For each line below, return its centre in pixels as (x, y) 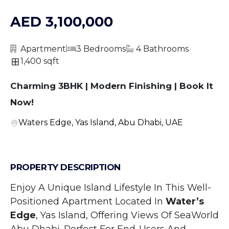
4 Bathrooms (162, 49)
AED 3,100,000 (62, 22)
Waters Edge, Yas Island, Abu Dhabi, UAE (101, 122)
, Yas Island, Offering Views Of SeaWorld (127, 215)
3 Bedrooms (101, 49)
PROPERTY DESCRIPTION (65, 167)
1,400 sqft (40, 61)
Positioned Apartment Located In (88, 201)
